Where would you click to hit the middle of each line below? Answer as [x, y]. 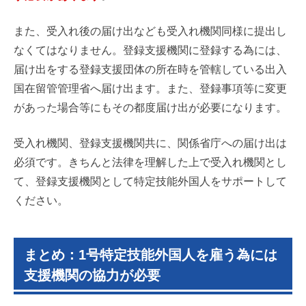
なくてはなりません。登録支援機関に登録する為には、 [150, 51]
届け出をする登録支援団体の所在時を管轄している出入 [150, 70]
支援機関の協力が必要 [92, 276]
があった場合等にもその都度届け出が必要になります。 [150, 108]
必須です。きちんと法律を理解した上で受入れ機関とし [150, 163]
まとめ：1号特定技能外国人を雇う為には [151, 255]
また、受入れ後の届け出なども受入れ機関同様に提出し [150, 31]
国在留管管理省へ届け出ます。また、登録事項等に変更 [150, 89]
